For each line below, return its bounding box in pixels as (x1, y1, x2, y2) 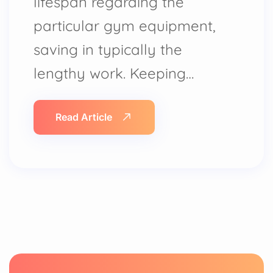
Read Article (55, 111, 112, 123)
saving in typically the (34, 40, 182, 58)
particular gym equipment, (34, 16, 216, 35)
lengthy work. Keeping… (34, 64, 194, 82)
